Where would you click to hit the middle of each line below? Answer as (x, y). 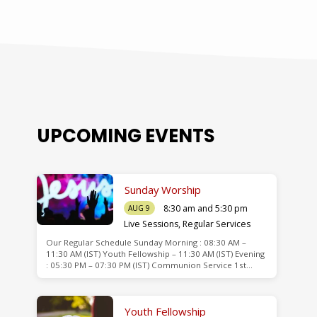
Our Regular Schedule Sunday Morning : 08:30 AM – (146, 242)
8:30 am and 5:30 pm (205, 209)
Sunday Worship (162, 189)
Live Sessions (151, 224)
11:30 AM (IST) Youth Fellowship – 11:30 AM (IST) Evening (155, 253)
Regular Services (216, 224)
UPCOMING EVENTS (126, 136)
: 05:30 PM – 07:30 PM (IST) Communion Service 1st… (149, 265)
